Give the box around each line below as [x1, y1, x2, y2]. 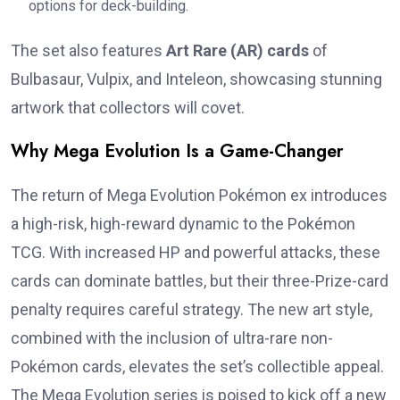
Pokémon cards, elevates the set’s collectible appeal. [11, 357, 384, 377]
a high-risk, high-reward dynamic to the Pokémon [11, 214, 355, 234]
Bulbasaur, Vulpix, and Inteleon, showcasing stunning [11, 70, 382, 89]
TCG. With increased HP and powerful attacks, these [11, 243, 380, 262]
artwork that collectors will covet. [11, 98, 245, 118]
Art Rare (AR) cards [166, 41, 309, 61]
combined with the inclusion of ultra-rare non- [11, 329, 333, 348]
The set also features [11, 41, 166, 61]
